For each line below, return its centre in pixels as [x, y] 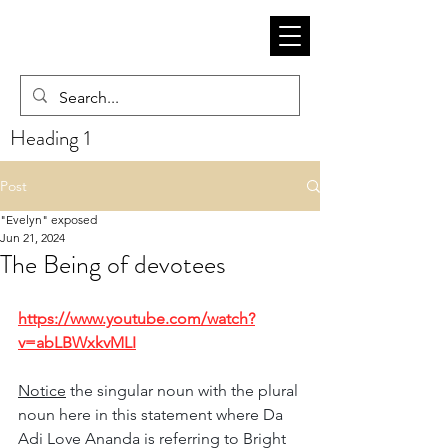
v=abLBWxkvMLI [77, 342]
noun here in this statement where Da [152, 414]
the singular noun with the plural [184, 390]
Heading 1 [50, 138]
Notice [42, 390]
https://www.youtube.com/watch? [136, 318]
